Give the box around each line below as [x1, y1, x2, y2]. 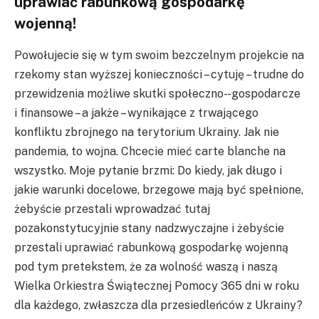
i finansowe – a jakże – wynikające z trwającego [14, 105, 258, 120]
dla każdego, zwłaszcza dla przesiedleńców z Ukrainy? [14, 298, 303, 312]
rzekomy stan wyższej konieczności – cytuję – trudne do [14, 67, 304, 81]
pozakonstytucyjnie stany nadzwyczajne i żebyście [14, 221, 284, 235]
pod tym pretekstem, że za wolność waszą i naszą [14, 259, 278, 273]
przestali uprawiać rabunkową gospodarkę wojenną [14, 240, 288, 254]
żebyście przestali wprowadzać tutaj [14, 202, 210, 216]
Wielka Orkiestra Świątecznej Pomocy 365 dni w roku [14, 278, 299, 293]
